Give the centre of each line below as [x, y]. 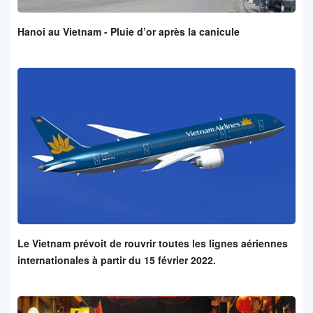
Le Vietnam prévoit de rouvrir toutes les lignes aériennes [153, 243]
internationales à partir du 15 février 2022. [117, 260]
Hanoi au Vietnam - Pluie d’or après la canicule [129, 32]
